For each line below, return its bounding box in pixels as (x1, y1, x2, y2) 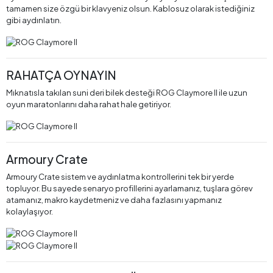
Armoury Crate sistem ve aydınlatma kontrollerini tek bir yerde (6, 172, 234, 182)
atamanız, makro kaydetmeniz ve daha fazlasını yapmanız (6, 195, 222, 205)
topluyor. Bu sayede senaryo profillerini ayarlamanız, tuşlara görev (6, 183, 253, 194)
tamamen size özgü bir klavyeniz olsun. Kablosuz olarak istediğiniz (6, 4, 255, 14)
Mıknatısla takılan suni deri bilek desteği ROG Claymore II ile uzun (6, 88, 247, 98)
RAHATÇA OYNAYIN (6, 68, 116, 83)
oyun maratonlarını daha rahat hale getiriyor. (6, 99, 171, 110)
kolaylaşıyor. (6, 207, 53, 217)
